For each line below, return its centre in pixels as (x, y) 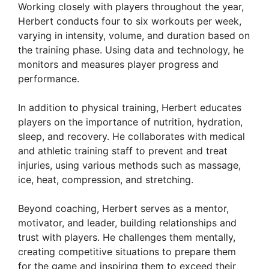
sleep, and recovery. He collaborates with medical (131, 137)
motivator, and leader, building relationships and (127, 223)
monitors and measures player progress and (118, 65)
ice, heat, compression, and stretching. (106, 180)
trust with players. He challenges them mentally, (127, 237)
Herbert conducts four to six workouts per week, (130, 21)
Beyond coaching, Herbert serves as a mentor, (123, 209)
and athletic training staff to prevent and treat (123, 151)
